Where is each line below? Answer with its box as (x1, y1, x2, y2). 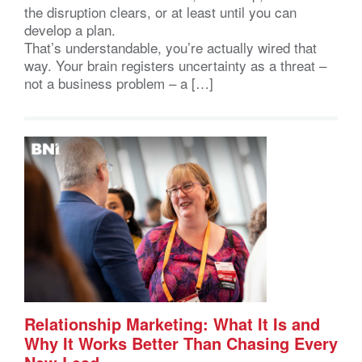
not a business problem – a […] (24, 72, 213, 93)
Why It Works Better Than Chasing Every (24, 330, 338, 355)
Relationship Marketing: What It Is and (24, 311, 320, 335)
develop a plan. (24, 19, 124, 40)
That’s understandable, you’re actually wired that (24, 36, 317, 57)
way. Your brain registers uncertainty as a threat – (24, 54, 326, 75)
